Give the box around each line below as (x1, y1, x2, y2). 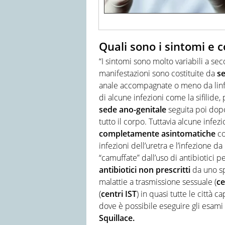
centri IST (101, 188, 137, 200)
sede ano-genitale (99, 104, 166, 116)
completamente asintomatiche (99, 128, 215, 140)
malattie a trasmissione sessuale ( (99, 176, 216, 188)
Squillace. (99, 212, 135, 224)
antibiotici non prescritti (99, 164, 190, 176)
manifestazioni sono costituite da (99, 68, 217, 79)
